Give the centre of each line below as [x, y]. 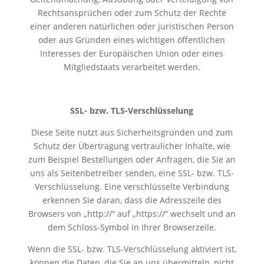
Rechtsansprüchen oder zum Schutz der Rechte [132, 12]
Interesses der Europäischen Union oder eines [132, 53]
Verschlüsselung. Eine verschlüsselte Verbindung [132, 186]
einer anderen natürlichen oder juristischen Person [132, 26]
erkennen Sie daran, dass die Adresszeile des [132, 200]
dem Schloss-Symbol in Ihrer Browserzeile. [132, 227]
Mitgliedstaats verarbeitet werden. [132, 67]
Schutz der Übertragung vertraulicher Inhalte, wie [132, 146]
